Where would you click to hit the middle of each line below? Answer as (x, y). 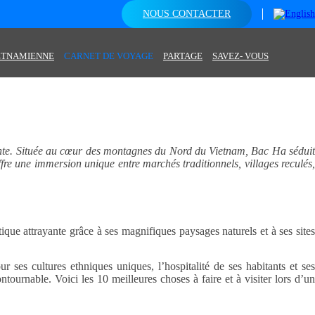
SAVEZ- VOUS (240, 56)
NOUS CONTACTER (187, 14)
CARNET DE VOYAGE (109, 56)
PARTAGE (183, 56)
